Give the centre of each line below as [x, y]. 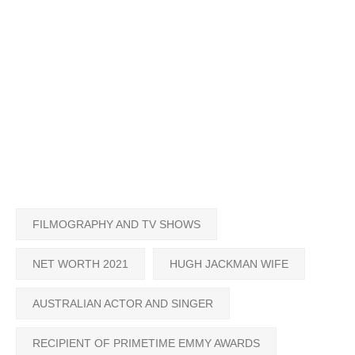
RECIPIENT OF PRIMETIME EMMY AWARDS [146, 343]
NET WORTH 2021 [80, 263]
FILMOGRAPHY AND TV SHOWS [116, 224]
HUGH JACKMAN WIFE [229, 263]
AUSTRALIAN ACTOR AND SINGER [123, 303]
